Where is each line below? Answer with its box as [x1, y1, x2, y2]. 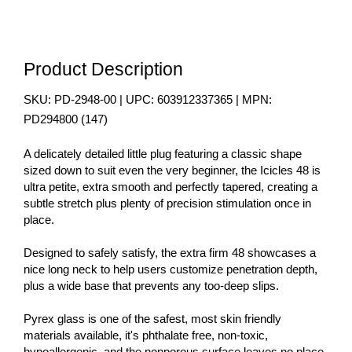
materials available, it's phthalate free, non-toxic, [24, 328, 268, 343]
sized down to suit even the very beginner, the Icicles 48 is [24, 163, 321, 178]
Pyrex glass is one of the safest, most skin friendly [24, 312, 281, 326]
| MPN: [233, 93, 272, 107]
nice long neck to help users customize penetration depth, [24, 262, 317, 277]
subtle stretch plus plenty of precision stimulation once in [24, 196, 311, 211]
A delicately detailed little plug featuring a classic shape [24, 147, 302, 161]
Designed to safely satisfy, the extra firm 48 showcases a [24, 246, 316, 260]
